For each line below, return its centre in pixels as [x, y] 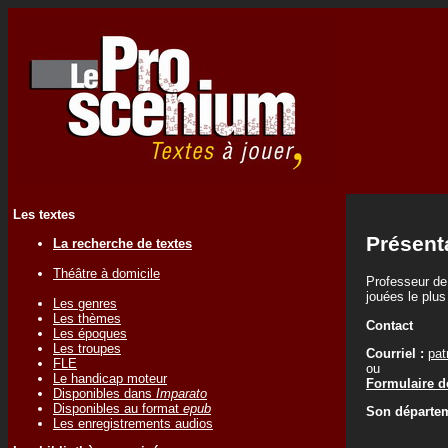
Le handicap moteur [110, 378]
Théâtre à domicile [106, 273]
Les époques [90, 333]
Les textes [44, 215]
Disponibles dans [104, 393]
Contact [389, 325]
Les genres [85, 303]
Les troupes [87, 348]
